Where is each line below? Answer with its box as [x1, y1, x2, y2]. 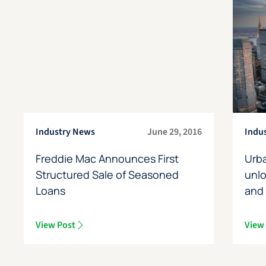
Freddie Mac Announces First [35, 151, 179, 166]
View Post [35, 218, 75, 232]
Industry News [35, 125, 95, 138]
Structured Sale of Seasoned [35, 167, 179, 182]
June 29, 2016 [147, 125, 202, 138]
